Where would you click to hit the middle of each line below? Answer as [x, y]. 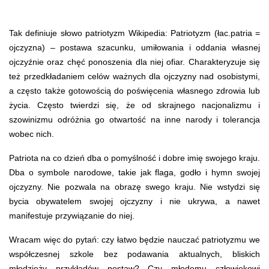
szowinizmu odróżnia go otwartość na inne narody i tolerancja [134, 119]
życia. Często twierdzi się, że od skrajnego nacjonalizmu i [134, 105]
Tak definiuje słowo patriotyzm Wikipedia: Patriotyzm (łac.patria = [134, 33]
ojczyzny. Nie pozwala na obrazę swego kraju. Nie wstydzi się [134, 186]
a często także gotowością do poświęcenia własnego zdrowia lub [134, 90]
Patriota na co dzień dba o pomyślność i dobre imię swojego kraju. [134, 158]
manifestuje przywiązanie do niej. [72, 215]
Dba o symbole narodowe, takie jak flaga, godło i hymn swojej [134, 172]
